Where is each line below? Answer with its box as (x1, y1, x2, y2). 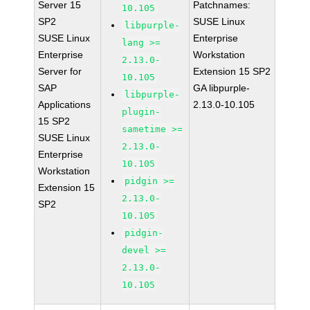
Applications (38, 99, 91, 110)
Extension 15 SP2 (193, 66, 271, 77)
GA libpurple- (193, 82, 250, 93)
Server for (38, 66, 82, 77)
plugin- (122, 107, 161, 117)
